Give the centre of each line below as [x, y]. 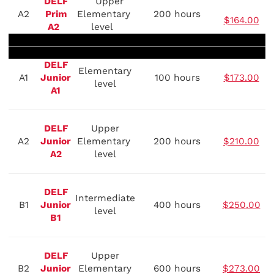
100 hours [177, 78]
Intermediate [105, 198]
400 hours [177, 205]
